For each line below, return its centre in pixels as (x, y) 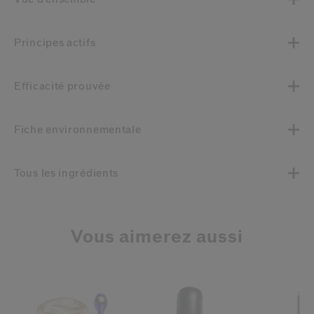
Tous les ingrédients (69, 173)
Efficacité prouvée (66, 87)
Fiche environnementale (81, 130)
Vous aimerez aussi (157, 237)
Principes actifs (59, 43)
